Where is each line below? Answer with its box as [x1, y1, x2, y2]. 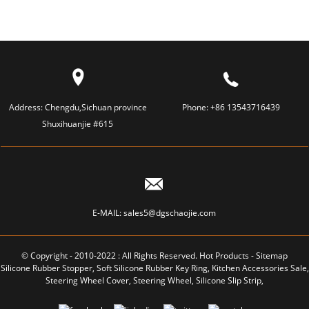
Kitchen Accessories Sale [211, 262, 307, 274]
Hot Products [199, 250, 249, 261]
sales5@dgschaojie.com [123, 207, 217, 219]
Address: [8, 101, 45, 113]
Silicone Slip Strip [196, 275, 261, 286]
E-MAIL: [92, 207, 124, 219]
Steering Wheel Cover [46, 275, 129, 286]
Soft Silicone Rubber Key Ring [96, 262, 208, 274]
